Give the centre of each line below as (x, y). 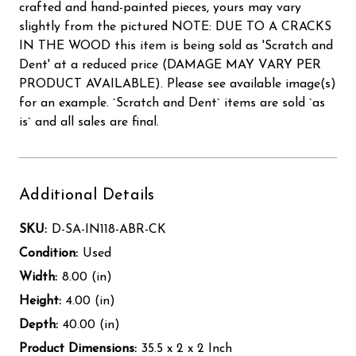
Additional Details (87, 195)
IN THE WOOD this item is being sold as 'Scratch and (176, 46)
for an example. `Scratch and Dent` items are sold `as (172, 103)
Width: (38, 277)
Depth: (39, 325)
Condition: (48, 253)
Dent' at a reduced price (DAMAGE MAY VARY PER (170, 65)
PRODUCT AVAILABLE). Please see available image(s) (178, 84)
